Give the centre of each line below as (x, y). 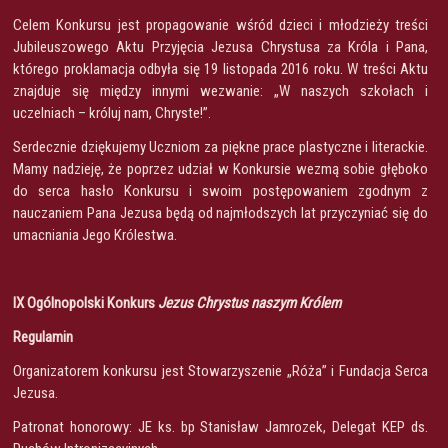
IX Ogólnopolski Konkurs (85, 302)
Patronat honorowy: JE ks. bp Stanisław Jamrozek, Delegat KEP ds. (220, 426)
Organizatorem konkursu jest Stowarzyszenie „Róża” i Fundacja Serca (220, 370)
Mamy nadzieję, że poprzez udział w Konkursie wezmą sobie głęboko (220, 168)
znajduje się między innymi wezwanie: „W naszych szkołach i (220, 90)
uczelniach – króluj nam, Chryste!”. (112, 112)
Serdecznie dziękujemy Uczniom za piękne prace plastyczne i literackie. (220, 146)
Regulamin (43, 336)
